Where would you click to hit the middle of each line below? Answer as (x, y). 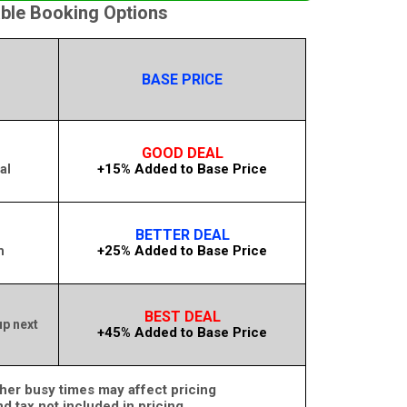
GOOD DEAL (182, 153)
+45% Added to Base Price (182, 333)
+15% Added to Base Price (182, 169)
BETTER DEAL (182, 235)
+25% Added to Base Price (182, 251)
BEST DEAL (182, 317)
